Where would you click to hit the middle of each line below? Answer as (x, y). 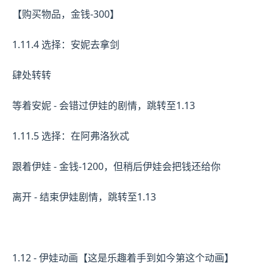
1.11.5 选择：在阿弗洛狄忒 (71, 136)
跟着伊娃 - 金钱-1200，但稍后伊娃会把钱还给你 (116, 166)
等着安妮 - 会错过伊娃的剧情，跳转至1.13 (104, 105)
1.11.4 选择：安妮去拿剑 (66, 44)
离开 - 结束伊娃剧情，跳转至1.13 (84, 197)
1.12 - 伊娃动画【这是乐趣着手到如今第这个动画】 (123, 257)
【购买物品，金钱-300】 (66, 14)
